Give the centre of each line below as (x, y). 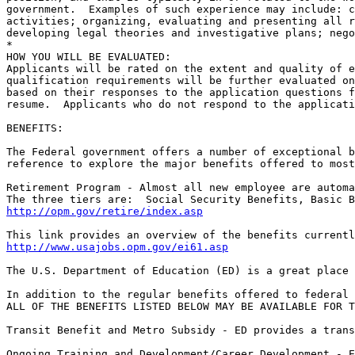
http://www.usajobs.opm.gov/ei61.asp (117, 247)
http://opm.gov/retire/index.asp (105, 212)
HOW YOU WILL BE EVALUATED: (89, 57)
